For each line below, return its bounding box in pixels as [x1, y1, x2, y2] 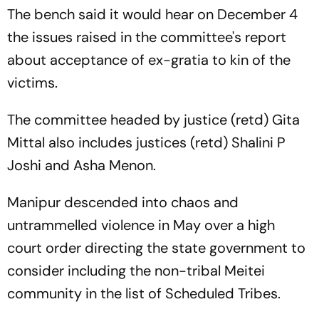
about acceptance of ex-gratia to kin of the [7, 50, 291, 69]
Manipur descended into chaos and [7, 192, 239, 211]
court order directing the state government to [7, 238, 305, 257]
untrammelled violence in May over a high [7, 215, 275, 234]
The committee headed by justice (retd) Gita [7, 110, 300, 129]
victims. [7, 73, 61, 92]
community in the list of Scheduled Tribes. [7, 283, 281, 303]
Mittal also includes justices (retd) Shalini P [7, 132, 286, 152]
